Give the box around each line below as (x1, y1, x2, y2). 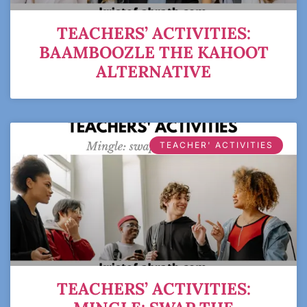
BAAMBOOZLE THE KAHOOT (38, 42, 269, 63)
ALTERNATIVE (96, 61, 211, 82)
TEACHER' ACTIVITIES (159, 140, 273, 151)
